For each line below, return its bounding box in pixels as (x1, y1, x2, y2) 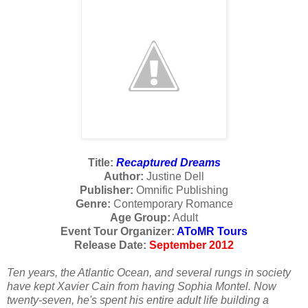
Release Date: (74, 239, 149, 252)
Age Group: (110, 212, 170, 224)
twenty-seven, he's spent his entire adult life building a (7, 294, 269, 307)
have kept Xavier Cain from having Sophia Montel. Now (7, 280, 276, 293)
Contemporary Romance (110, 198, 233, 210)
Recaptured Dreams (115, 157, 221, 169)
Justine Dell (144, 170, 204, 183)
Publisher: (80, 184, 133, 197)
